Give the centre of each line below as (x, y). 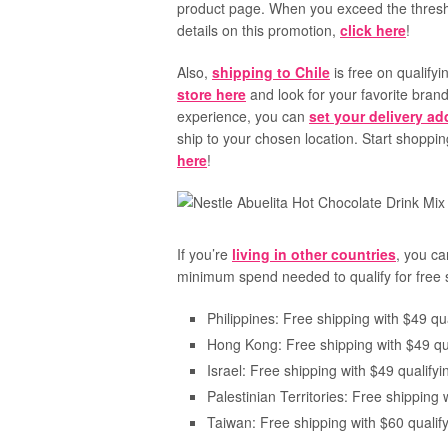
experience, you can (243, 116)
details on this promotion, (258, 30)
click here (373, 30)
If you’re (204, 254)
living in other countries (314, 254)
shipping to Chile (271, 72)
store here (211, 94)
